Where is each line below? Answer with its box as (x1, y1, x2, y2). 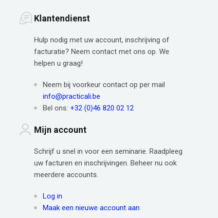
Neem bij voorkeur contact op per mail (43, 80, 165, 90)
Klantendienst (34, 13, 90, 24)
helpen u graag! (34, 59, 83, 68)
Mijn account (34, 125, 87, 135)
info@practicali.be (43, 92, 100, 101)
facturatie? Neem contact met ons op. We (34, 47, 169, 56)
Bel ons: (43, 104, 70, 113)
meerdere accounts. (34, 170, 98, 180)
